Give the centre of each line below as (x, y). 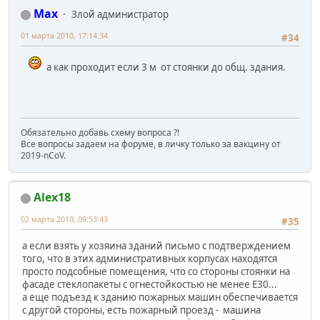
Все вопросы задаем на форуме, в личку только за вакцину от (151, 144)
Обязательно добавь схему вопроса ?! (100, 132)
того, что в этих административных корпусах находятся (150, 259)
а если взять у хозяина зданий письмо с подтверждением (156, 246)
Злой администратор (120, 14)
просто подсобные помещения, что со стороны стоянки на (156, 272)
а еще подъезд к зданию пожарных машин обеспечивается (160, 297)
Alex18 (52, 197)
